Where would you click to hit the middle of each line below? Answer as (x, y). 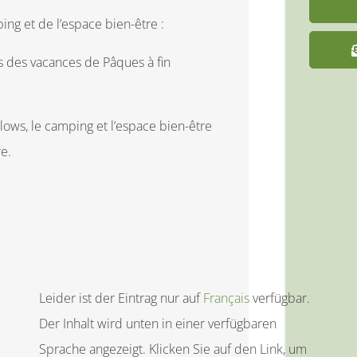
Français (226, 298)
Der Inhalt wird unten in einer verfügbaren (158, 324)
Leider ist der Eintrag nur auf (121, 298)
